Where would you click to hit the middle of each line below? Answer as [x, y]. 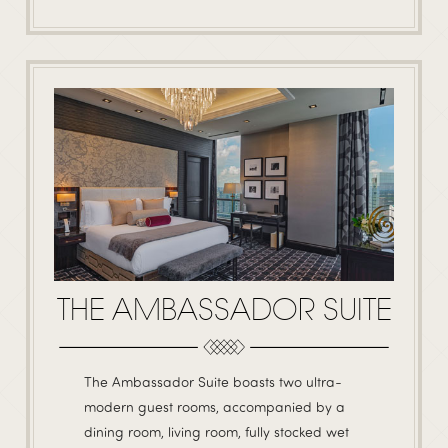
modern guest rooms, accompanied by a [214, 406]
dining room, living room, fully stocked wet [216, 431]
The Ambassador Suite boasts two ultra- [213, 381]
